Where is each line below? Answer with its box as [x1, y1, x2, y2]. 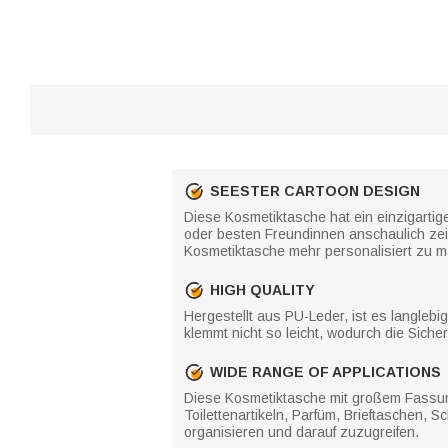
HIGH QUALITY [210, 281, 315, 298]
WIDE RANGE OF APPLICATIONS [210, 363, 441, 380]
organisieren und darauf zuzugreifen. [184, 424, 419, 440]
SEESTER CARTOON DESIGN [210, 182, 420, 199]
